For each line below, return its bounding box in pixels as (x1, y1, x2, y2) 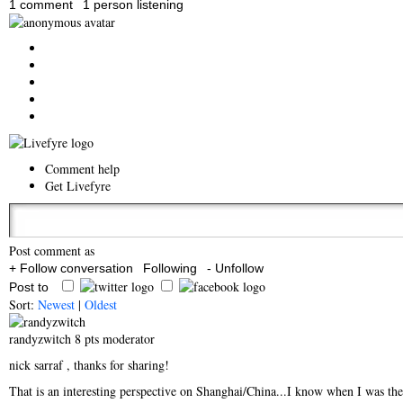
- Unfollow (207, 261, 264, 275)
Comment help (45, 160, 120, 177)
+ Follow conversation (9, 261, 133, 275)
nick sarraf (9, 356, 63, 373)
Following (143, 261, 197, 275)
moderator (103, 330, 155, 347)
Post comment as (9, 242, 94, 259)
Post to (9, 280, 49, 294)
